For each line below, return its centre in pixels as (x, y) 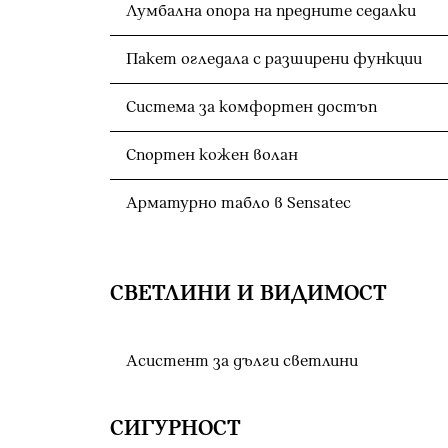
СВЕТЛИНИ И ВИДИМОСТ (248, 293)
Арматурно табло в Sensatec (238, 203)
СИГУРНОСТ (175, 428)
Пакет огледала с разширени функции (274, 59)
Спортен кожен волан (212, 155)
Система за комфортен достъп (251, 107)
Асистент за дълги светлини (242, 361)
